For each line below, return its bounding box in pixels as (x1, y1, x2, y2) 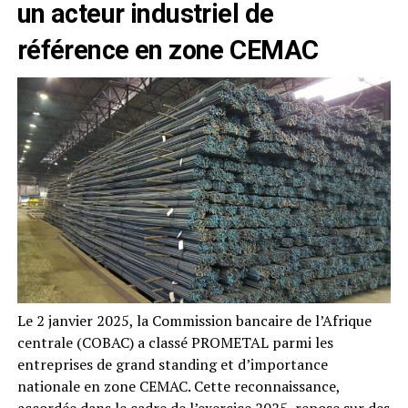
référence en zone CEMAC (16, 35, 319, 66)
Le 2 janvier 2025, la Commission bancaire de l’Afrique (16, 310, 372, 331)
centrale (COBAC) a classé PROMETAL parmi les (16, 331, 333, 352)
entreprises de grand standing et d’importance (16, 353, 328, 374)
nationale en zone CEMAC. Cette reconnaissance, (16, 375, 340, 396)
